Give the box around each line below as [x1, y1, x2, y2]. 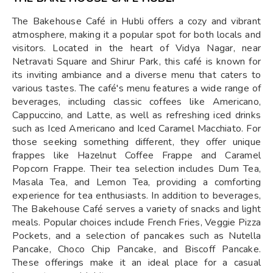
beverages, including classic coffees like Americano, [12, 95, 261, 108]
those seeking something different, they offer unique [12, 135, 261, 149]
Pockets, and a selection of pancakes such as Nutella [12, 229, 261, 243]
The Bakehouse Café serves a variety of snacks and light [12, 202, 261, 216]
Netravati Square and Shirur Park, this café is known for [12, 55, 261, 68]
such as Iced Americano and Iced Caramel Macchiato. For [12, 122, 261, 135]
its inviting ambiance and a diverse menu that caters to [12, 68, 261, 82]
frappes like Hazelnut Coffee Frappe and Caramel [12, 149, 261, 162]
